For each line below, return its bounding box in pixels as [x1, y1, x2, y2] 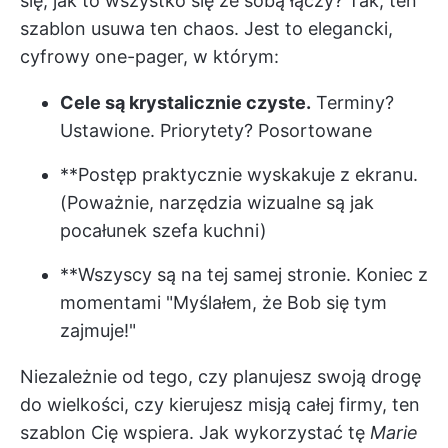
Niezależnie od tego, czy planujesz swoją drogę [20, 365, 421, 387]
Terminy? [311, 91, 394, 113]
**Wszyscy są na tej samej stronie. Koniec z [60, 263, 428, 285]
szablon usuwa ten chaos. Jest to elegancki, [20, 17, 393, 39]
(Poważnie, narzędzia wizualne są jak [60, 191, 374, 213]
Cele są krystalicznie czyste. [60, 91, 311, 113]
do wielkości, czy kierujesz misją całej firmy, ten [20, 393, 420, 415]
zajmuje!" [60, 319, 136, 341]
